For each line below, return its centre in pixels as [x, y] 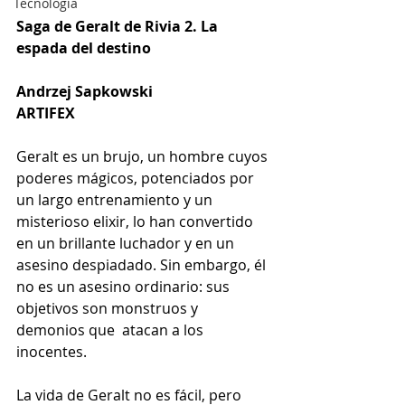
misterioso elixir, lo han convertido [137, 222]
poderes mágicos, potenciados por [137, 179]
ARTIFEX [47, 113]
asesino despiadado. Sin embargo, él [143, 265]
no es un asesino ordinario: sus [125, 287]
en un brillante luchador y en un [127, 244]
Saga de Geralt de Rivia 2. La [119, 27]
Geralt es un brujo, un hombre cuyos [144, 157]
